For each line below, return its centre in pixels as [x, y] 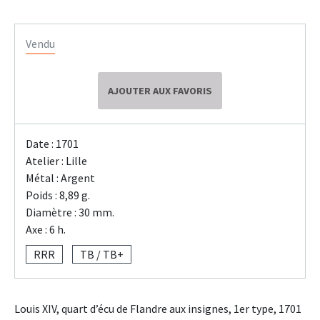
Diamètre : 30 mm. [70, 212]
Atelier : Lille [56, 161]
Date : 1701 [52, 144]
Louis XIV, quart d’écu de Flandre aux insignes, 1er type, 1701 [158, 309]
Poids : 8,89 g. [58, 195]
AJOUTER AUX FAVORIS [160, 91]
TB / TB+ [102, 255]
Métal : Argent [60, 178]
